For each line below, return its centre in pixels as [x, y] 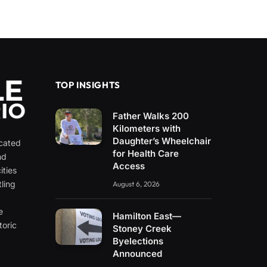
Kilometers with [147, 128]
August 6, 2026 [136, 184]
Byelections [138, 241]
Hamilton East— [147, 216]
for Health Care [146, 153]
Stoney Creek [142, 229]
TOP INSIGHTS [88, 85]
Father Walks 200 [151, 116]
